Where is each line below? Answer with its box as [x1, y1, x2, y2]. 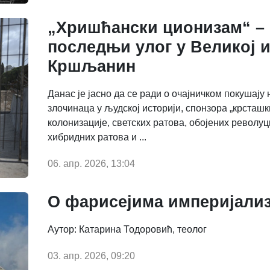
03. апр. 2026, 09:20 [48, 251, 135, 262]
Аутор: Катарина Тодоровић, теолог [48, 224, 207, 235]
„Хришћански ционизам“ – [48, 18, 265, 37]
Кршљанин [48, 57, 136, 75]
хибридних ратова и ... [48, 131, 146, 142]
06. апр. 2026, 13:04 [48, 158, 135, 169]
